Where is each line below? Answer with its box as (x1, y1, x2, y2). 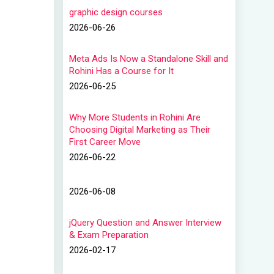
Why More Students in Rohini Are (69, 112, 201, 123)
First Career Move (69, 136, 141, 147)
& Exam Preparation (69, 229, 149, 240)
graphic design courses (69, 7, 163, 18)
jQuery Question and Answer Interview (69, 217, 221, 228)
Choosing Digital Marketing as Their (69, 124, 210, 135)
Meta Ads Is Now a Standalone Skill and (69, 53, 228, 64)
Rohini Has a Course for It (69, 65, 174, 76)
